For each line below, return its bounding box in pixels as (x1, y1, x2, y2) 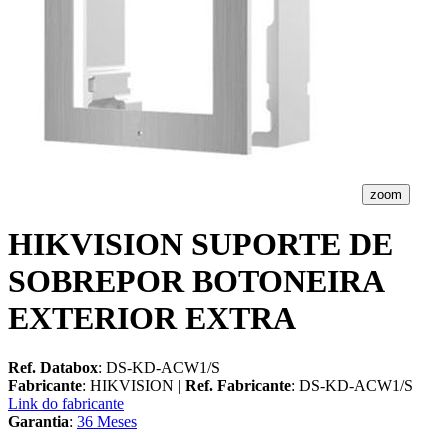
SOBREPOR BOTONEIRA (8, 263, 383, 300)
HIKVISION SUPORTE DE (8, 226, 393, 263)
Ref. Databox (8, 358, 98, 376)
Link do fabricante (8, 394, 124, 412)
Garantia (8, 412, 69, 430)
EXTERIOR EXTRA (8, 300, 296, 337)
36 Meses (77, 412, 137, 430)
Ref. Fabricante (185, 376, 291, 394)
